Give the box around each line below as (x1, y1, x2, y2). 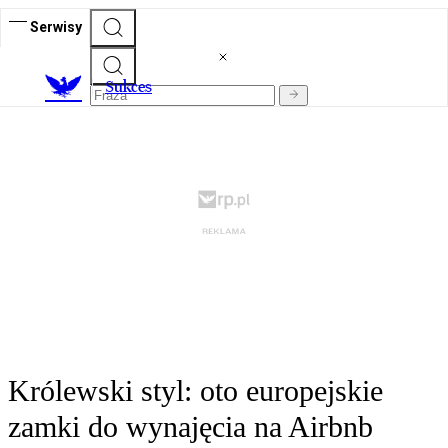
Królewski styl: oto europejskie (8, 374, 383, 408)
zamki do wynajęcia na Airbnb (8, 410, 373, 444)
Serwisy (30, 18, 82, 35)
